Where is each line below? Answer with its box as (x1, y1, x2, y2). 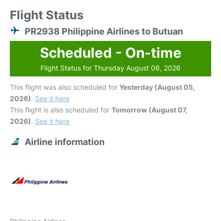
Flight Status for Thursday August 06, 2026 (40, 64, 181, 73)
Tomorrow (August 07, (111, 106, 187, 114)
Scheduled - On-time (39, 44, 182, 62)
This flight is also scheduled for (10, 106, 111, 114)
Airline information (25, 137, 105, 147)
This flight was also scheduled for (10, 83, 119, 92)
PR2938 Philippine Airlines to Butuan (25, 26, 183, 37)
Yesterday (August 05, (119, 83, 195, 92)
